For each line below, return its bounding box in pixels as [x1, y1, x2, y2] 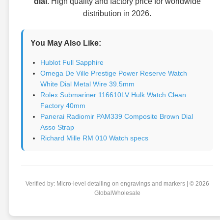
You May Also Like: [30, 38, 101, 47]
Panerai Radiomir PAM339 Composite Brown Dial [40, 112, 193, 120]
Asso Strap [40, 123, 74, 131]
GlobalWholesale [94, 189, 140, 196]
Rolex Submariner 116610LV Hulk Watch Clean [40, 90, 186, 99]
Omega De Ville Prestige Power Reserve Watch [40, 69, 187, 77]
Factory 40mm [40, 101, 85, 110]
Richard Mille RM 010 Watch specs [40, 134, 148, 142]
